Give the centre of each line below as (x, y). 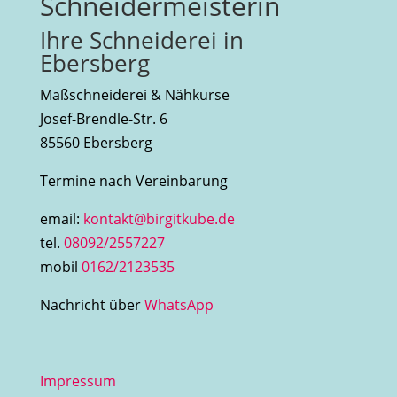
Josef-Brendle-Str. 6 (103, 119)
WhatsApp (179, 305)
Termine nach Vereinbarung (133, 181)
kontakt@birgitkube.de (159, 219)
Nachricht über (92, 305)
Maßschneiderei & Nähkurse (134, 95)
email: (61, 219)
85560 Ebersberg (96, 143)
